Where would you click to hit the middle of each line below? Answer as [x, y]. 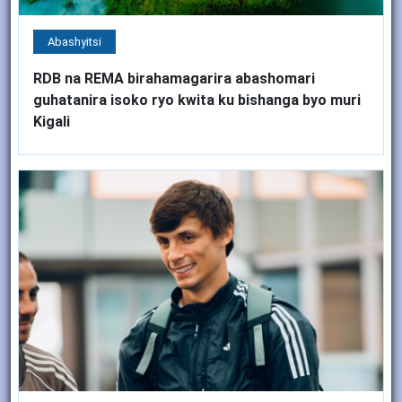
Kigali [52, 122]
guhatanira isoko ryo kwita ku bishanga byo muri [197, 100]
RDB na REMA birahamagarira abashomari [174, 79]
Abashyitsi [74, 42]
